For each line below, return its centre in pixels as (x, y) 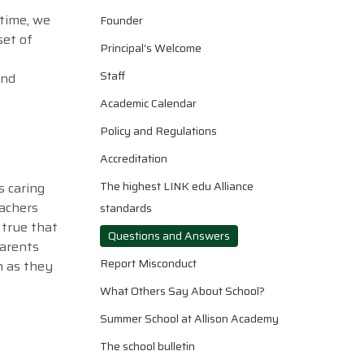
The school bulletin (147, 347)
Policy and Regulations (158, 131)
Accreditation (134, 159)
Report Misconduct (148, 264)
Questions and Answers (169, 236)
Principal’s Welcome (151, 48)
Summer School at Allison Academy (189, 319)
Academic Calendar (148, 104)
